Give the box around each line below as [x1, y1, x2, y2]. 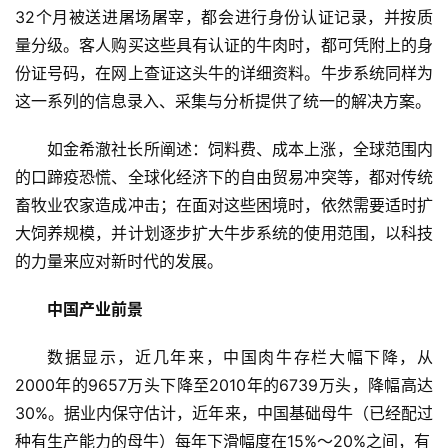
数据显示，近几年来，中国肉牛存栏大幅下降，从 [47, 347, 433, 368]
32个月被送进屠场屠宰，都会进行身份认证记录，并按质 [15, 7, 433, 28]
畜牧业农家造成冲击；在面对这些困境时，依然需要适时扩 [15, 195, 433, 216]
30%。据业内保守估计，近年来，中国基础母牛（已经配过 [15, 403, 433, 424]
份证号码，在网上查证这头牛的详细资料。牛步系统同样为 [15, 63, 433, 84]
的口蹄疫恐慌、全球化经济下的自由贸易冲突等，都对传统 [15, 167, 433, 188]
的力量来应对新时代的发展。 [15, 251, 223, 272]
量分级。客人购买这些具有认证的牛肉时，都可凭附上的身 [15, 35, 433, 56]
